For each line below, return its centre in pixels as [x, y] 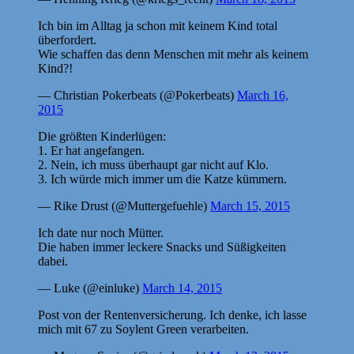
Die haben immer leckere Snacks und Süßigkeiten [162, 247]
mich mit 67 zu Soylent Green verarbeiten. [143, 329]
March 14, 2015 [182, 288]
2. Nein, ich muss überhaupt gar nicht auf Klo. [153, 164]
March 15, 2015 [250, 205]
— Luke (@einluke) [90, 288]
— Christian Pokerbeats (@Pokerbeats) [137, 95]
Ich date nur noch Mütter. [101, 232]
